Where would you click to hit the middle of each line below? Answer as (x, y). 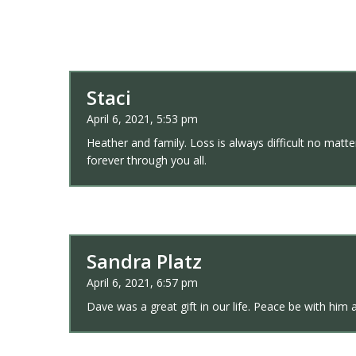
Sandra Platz (144, 261)
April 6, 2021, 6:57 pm (142, 282)
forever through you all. (147, 160)
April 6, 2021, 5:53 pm (142, 118)
